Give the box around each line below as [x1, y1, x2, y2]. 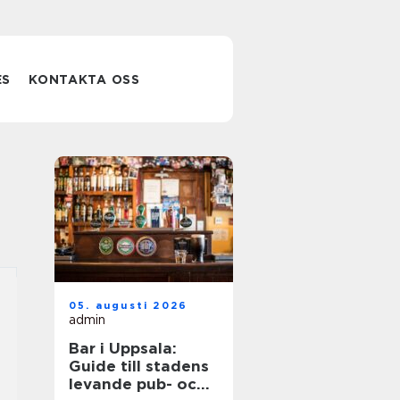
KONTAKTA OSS [29, 72, 140, 87]
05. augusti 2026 [69, 299, 188, 312]
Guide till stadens [69, 357, 209, 375]
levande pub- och [69, 375, 206, 393]
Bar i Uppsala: [69, 339, 177, 357]
